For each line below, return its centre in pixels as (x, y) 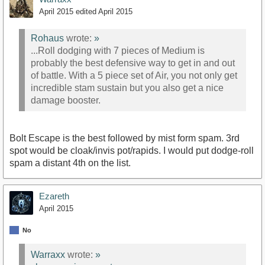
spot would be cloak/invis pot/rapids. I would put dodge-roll (132, 151)
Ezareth (54, 196)
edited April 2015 (104, 12)
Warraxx (48, 255)
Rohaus (47, 38)
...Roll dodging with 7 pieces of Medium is (118, 50)
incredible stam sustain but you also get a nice (127, 88)
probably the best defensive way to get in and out (133, 63)
